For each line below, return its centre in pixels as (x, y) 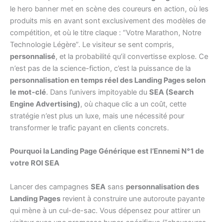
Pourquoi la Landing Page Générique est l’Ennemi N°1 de (107, 151)
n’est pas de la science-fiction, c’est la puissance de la (100, 69)
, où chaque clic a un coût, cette (133, 104)
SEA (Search (171, 92)
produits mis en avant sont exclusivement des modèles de (108, 21)
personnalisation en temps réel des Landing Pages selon (108, 81)
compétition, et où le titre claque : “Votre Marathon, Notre (106, 33)
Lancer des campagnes (50, 187)
